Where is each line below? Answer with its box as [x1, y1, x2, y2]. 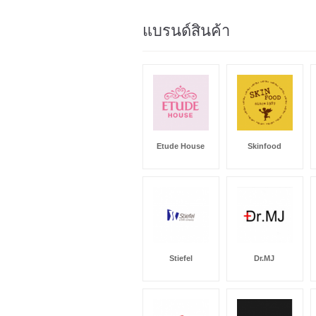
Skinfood [247, 141, 281, 150]
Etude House [157, 141, 205, 150]
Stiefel [169, 253, 193, 262]
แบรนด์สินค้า [142, 22, 230, 39]
